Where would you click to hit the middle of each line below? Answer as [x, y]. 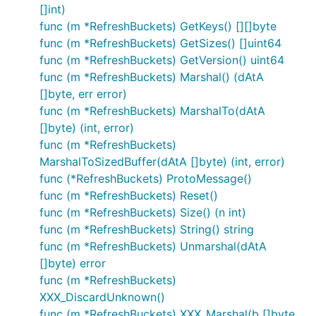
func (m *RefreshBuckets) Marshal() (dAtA [152, 77]
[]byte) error [73, 263]
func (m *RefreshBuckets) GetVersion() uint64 [162, 60]
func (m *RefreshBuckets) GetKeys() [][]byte [158, 26]
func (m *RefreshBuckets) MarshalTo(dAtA [152, 111]
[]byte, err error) [83, 94]
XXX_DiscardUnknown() [102, 297]
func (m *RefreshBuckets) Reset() [129, 195]
